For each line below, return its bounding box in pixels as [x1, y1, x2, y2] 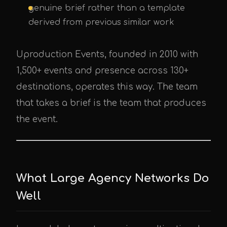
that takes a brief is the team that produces [16, 98, 206, 108]
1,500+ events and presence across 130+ [16, 66, 188, 75]
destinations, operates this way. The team [16, 82, 198, 92]
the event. [16, 115, 58, 124]
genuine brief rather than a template [28, 4, 185, 13]
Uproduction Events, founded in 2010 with [16, 50, 198, 59]
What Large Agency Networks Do [16, 172, 209, 184]
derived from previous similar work [28, 18, 174, 27]
